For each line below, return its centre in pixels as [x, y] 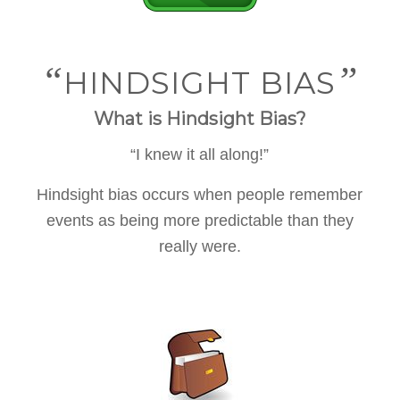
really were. [200, 246]
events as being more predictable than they [200, 220]
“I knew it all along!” [200, 155]
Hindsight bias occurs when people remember [200, 194]
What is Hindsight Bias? [200, 119]
